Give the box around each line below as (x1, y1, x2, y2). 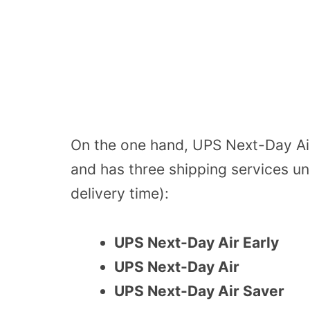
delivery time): (71, 184, 169, 202)
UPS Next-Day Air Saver (114, 282, 284, 300)
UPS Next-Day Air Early (114, 233, 279, 251)
